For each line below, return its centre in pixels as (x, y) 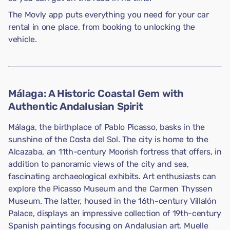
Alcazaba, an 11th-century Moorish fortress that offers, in (115, 152)
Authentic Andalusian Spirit (76, 106)
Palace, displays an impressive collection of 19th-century (115, 213)
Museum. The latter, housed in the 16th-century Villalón (112, 201)
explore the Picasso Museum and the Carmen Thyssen (110, 189)
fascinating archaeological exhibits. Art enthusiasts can (112, 176)
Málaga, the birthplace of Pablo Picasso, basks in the (107, 127)
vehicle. (23, 39)
